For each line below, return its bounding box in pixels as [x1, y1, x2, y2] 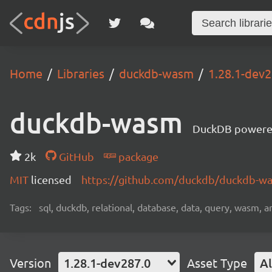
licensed [31, 173, 72, 186]
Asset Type [187, 255, 247, 270]
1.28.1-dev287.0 [64, 255, 151, 271]
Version [10, 255, 51, 270]
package [115, 150, 158, 163]
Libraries [57, 66, 104, 81]
